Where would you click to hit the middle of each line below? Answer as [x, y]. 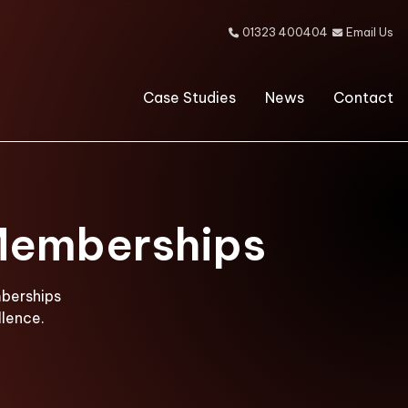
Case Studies [189, 97]
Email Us [370, 32]
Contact [363, 97]
